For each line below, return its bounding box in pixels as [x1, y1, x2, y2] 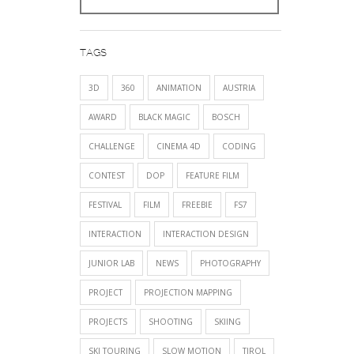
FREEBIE [182, 199, 213, 211]
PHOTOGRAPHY [200, 258, 261, 269]
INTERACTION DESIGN [163, 228, 249, 240]
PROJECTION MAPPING [144, 287, 232, 299]
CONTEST [88, 170, 125, 182]
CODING [222, 141, 256, 153]
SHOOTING [149, 316, 193, 328]
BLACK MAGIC [138, 111, 190, 123]
